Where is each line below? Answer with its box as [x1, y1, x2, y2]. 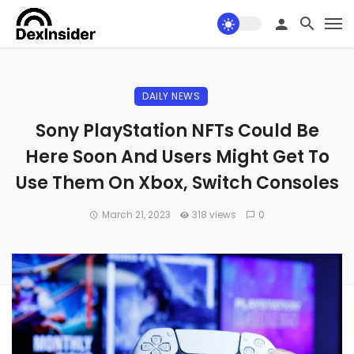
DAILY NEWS [142, 89, 200, 103]
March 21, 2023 [101, 208, 171, 221]
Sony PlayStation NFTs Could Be [35, 119, 319, 143]
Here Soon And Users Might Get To [24, 145, 330, 169]
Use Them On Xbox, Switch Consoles [15, 171, 339, 195]
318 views [192, 208, 237, 221]
